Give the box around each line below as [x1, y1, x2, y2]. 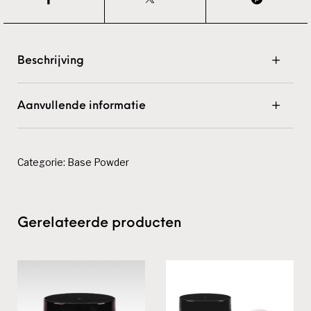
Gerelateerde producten [17, 217, 183, 231]
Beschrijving [17, 55, 85, 67]
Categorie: [17, 157, 68, 169]
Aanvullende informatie [17, 101, 146, 112]
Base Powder [67, 157, 130, 169]
